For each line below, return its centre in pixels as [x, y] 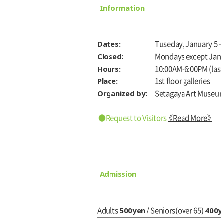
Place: [108, 81]
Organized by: [122, 93]
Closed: [110, 56]
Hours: [109, 69]
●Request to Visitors [132, 118]
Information [122, 8]
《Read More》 [190, 118]
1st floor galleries [183, 81]
